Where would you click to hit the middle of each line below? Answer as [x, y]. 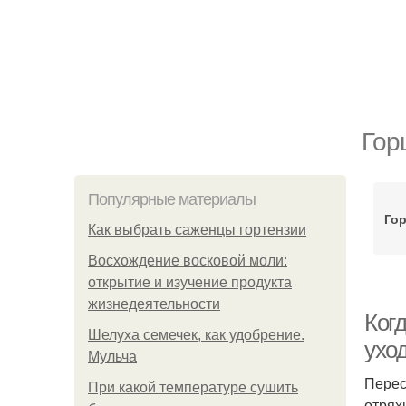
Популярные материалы [172, 199]
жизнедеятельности [154, 304]
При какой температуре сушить [193, 387]
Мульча [112, 357]
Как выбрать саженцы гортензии [197, 230]
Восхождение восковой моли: [188, 261]
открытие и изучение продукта [190, 282]
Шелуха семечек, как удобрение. [196, 335]
